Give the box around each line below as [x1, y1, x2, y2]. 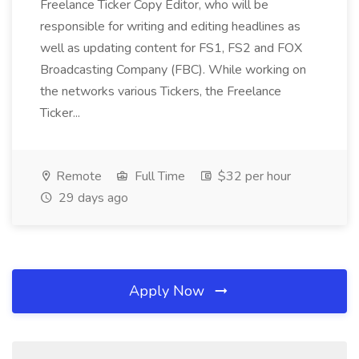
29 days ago [55, 189, 128, 207]
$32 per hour [215, 167, 291, 185]
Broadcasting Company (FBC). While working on [40, 61, 306, 79]
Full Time [131, 167, 185, 185]
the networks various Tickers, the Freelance [40, 83, 281, 100]
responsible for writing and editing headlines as [40, 18, 301, 35]
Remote [53, 167, 102, 185]
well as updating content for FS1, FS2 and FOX [40, 39, 302, 57]
